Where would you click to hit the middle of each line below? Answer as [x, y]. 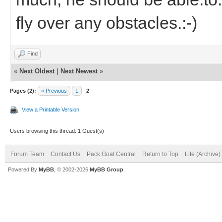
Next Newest [79, 71]
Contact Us [65, 154]
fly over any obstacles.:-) [107, 23]
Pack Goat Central [111, 154]
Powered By [23, 169]
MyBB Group [107, 169]
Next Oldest [37, 71]
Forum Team [27, 154]
